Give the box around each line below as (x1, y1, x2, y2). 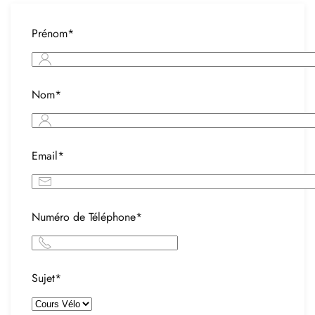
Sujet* (32, 270, 61, 286)
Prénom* (32, 25, 74, 41)
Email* (32, 148, 64, 164)
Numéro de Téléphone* (32, 209, 142, 225)
